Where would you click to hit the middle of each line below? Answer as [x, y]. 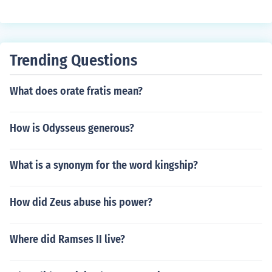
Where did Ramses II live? [67, 239]
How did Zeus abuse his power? [81, 202]
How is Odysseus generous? [72, 128]
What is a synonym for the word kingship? [104, 165]
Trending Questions [73, 60]
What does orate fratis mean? [76, 91]
